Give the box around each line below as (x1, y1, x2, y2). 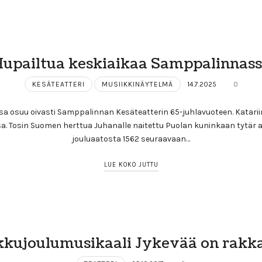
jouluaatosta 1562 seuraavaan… (72, 134, 190, 144)
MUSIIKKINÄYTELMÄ (101, 80, 173, 89)
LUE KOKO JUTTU (104, 160, 158, 168)
